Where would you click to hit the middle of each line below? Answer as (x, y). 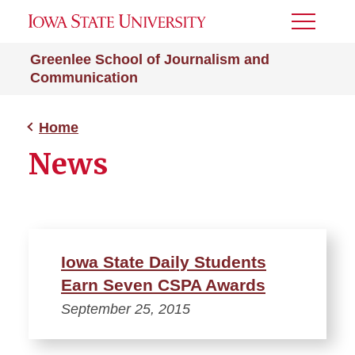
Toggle (313, 27)
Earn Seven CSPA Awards (163, 285)
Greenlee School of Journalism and (150, 59)
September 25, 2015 (126, 309)
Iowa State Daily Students (164, 262)
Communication (84, 78)
